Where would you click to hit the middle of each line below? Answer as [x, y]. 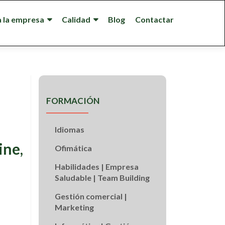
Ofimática [73, 148]
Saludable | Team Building [102, 178]
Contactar [154, 19]
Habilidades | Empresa [96, 166]
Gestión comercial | [91, 196]
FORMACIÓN [73, 101]
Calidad [76, 19]
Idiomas [69, 129]
